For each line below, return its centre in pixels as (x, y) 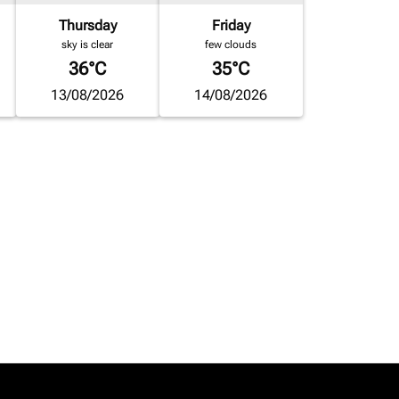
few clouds (231, 45)
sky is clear (88, 45)
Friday (231, 25)
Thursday (87, 25)
